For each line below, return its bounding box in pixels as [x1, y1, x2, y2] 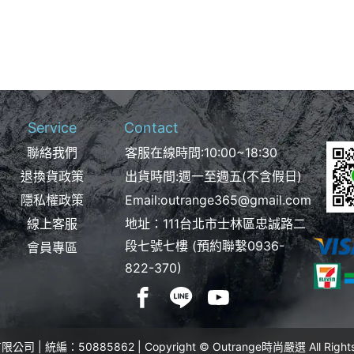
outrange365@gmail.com [160, 192, 311, 208]
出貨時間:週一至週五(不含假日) [124, 168, 302, 184]
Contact [123, 119, 179, 136]
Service [27, 119, 77, 136]
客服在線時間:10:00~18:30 [124, 145, 277, 160]
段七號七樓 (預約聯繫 [124, 238, 247, 254]
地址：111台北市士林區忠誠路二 [124, 216, 306, 232]
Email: [124, 192, 160, 208]
